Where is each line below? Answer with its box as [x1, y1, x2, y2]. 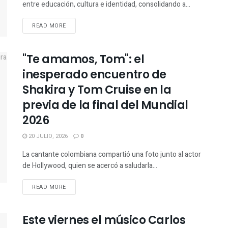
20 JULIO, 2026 [27, 131, 68, 140]
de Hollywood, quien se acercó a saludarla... [22, 160, 157, 171]
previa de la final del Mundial [22, 97, 188, 113]
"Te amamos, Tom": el [22, 51, 145, 67]
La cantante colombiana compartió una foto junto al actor [22, 149, 201, 160]
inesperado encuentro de [22, 66, 166, 82]
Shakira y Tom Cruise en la [22, 81, 172, 98]
